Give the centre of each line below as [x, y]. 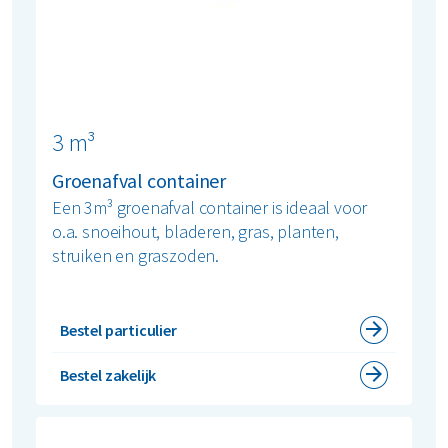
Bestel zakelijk [108, 374]
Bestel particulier [118, 329]
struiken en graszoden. [136, 255]
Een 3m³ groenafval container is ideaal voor [210, 207]
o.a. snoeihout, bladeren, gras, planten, [195, 231]
